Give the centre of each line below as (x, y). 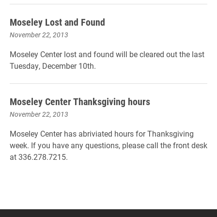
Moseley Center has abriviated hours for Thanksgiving (102, 133)
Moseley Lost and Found (57, 22)
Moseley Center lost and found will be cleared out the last (107, 54)
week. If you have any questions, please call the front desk (108, 145)
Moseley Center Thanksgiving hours (80, 101)
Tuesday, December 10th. (53, 66)
